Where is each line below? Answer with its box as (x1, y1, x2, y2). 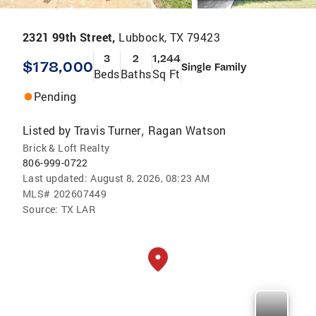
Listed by (23, 123, 71, 138)
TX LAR (61, 202, 96, 216)
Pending (34, 89, 77, 104)
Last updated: (23, 171, 88, 185)
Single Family (181, 61, 247, 73)
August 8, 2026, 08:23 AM (90, 171, 210, 185)
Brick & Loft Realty (23, 141, 110, 154)
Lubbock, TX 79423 (119, 30, 221, 44)
